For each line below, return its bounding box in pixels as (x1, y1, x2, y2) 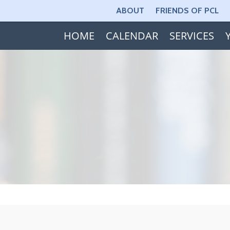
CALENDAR (105, 29, 158, 43)
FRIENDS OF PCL (155, 6, 219, 15)
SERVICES (169, 29, 214, 43)
